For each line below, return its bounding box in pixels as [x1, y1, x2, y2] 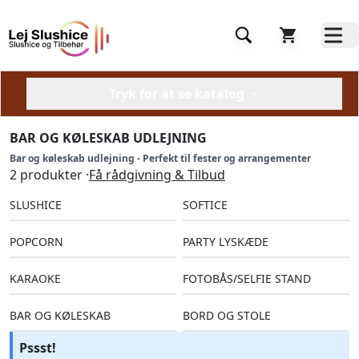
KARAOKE [10, 271, 61, 286]
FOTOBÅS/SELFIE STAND [183, 271, 311, 286]
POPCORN [10, 234, 63, 249]
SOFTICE [183, 197, 228, 212]
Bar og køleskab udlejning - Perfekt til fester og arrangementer [10, 151, 311, 165]
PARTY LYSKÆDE [183, 234, 268, 249]
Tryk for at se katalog [108, 85, 244, 103]
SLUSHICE [10, 197, 62, 212]
